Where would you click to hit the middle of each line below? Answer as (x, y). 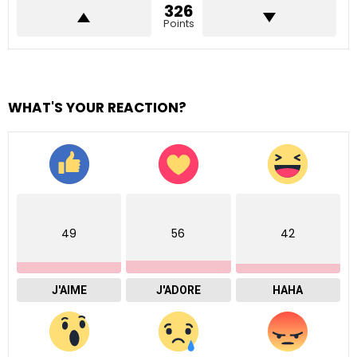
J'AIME (69, 290)
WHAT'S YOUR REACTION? (97, 107)
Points (178, 23)
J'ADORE (178, 290)
